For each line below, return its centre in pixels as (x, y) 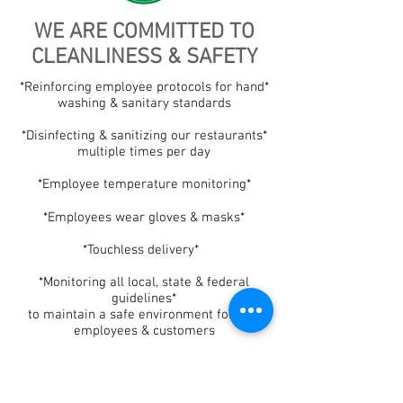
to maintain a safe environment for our (144, 315)
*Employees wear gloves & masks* (144, 218)
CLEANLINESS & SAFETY (144, 58)
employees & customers (144, 331)
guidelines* (144, 299)
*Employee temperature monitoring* (144, 184)
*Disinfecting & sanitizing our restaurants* (144, 136)
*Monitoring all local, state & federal (144, 282)
